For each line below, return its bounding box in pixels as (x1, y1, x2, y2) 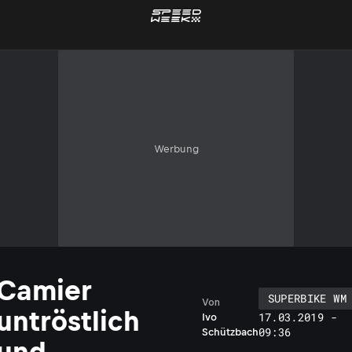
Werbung (153, 142, 199, 155)
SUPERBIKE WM (267, 291, 346, 306)
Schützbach (201, 326, 258, 338)
